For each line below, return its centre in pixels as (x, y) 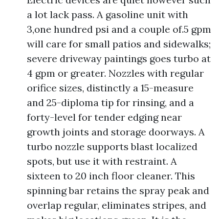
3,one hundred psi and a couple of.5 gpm (119, 29)
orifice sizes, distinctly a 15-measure (110, 88)
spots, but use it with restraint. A (102, 161)
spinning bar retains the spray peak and (118, 190)
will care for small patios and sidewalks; (119, 44)
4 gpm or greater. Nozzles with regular (115, 73)
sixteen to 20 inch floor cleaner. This (111, 176)
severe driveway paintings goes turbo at (119, 58)
